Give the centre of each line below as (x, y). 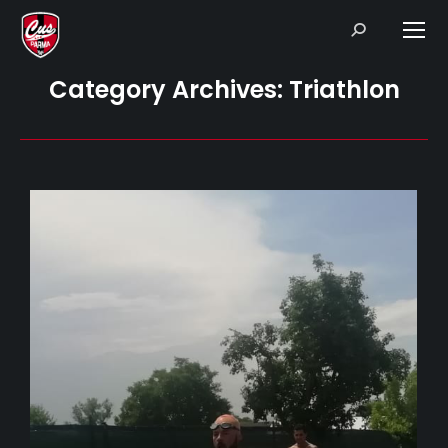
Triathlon (344, 89)
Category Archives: (168, 89)
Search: (372, 27)
